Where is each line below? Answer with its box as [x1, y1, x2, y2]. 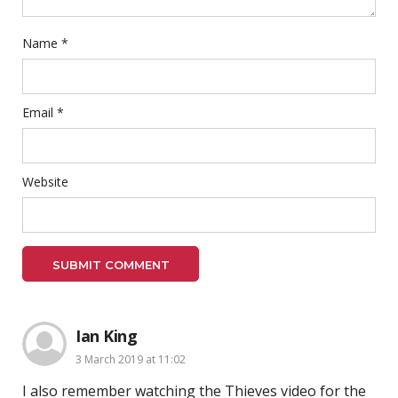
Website [22, 172, 68, 190]
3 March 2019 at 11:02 [76, 351, 186, 367]
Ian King [76, 324, 137, 346]
